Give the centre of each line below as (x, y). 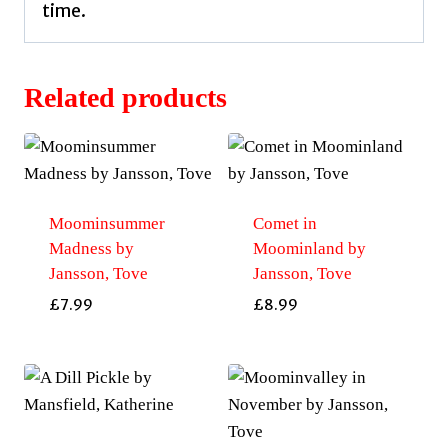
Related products (125, 98)
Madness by (91, 249)
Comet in (284, 224)
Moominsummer (106, 224)
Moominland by (309, 249)
